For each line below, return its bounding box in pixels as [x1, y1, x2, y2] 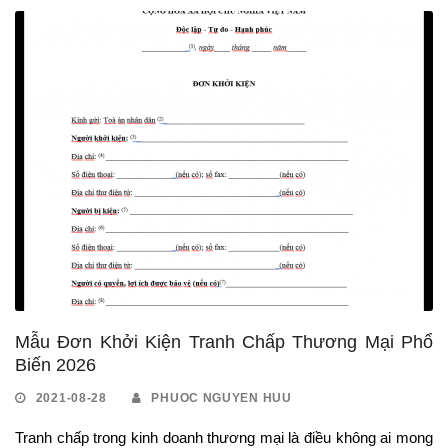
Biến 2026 [15, 354, 96, 375]
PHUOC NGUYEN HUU [151, 390, 292, 405]
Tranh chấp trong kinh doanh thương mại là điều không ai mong [15, 428, 433, 446]
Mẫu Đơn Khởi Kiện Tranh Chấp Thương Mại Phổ [15, 331, 433, 352]
